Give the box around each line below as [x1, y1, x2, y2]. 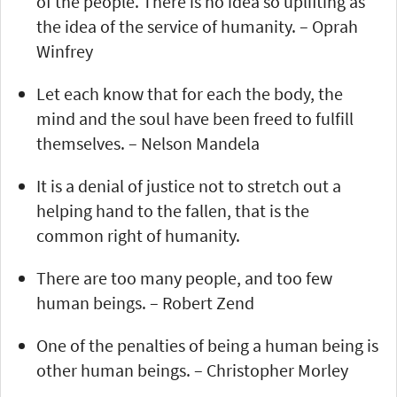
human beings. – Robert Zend [36, 291, 254, 314]
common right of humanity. [36, 223, 240, 246]
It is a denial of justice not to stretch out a [36, 174, 341, 197]
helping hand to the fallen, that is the [36, 198, 309, 222]
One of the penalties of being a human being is [36, 333, 378, 356]
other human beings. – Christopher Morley [36, 358, 348, 381]
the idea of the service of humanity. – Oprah [36, 14, 358, 37]
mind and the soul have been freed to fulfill [36, 106, 354, 129]
